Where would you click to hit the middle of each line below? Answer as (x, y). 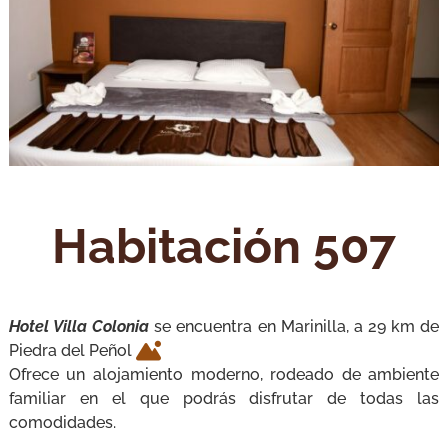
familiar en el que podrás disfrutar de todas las (224, 399)
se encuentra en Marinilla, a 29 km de (294, 327)
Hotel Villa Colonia (79, 327)
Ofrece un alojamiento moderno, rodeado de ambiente (224, 375)
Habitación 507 (224, 246)
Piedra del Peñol (72, 351)
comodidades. (62, 423)
